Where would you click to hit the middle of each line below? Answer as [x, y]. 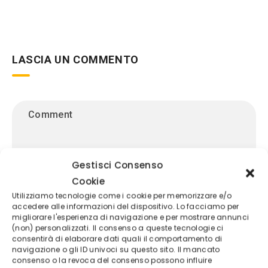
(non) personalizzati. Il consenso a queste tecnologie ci [118, 228]
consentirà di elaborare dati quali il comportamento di [117, 239]
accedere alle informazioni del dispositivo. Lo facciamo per [126, 206]
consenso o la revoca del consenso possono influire [112, 260]
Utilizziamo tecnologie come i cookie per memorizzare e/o [122, 196]
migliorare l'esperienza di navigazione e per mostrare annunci [131, 217]
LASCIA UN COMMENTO [75, 60]
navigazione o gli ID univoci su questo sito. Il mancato [116, 249]
